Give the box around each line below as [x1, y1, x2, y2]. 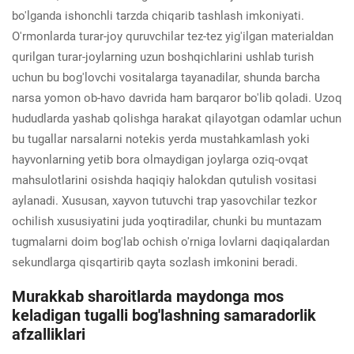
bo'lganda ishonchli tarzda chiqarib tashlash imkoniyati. [12, 8, 304, 23]
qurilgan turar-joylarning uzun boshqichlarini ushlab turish [12, 49, 314, 64]
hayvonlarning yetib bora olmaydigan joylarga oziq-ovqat [12, 152, 308, 167]
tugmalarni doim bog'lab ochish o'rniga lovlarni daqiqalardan [12, 234, 330, 249]
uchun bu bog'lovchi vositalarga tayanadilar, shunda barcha [12, 70, 320, 85]
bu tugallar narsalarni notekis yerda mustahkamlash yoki [12, 131, 310, 146]
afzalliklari [12, 324, 85, 344]
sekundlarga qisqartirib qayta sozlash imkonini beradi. [12, 254, 298, 269]
